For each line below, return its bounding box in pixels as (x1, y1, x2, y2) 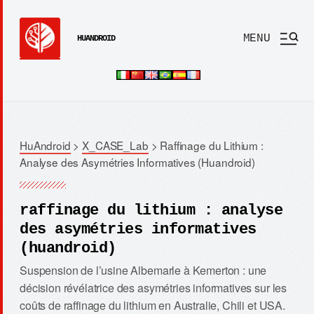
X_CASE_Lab (82, 137, 149, 153)
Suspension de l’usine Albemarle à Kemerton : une (20, 261, 267, 278)
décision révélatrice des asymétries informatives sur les (20, 279, 287, 296)
